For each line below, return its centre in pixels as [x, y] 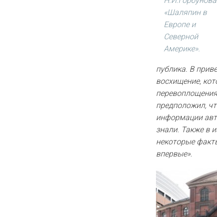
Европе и [180, 24]
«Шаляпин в [185, 12]
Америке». [182, 48]
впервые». [174, 154]
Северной [181, 36]
